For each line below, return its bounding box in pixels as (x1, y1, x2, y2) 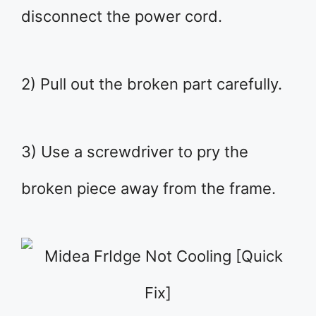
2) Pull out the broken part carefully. (21, 75, 282, 94)
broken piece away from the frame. (21, 179, 276, 198)
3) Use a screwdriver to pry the (21, 142, 248, 162)
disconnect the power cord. (21, 7, 222, 26)
